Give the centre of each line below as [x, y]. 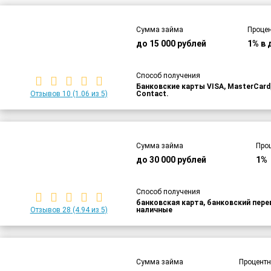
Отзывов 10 [50, 93]
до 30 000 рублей [171, 159]
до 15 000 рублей [171, 43]
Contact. [153, 93]
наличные [155, 210]
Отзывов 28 [50, 210]
